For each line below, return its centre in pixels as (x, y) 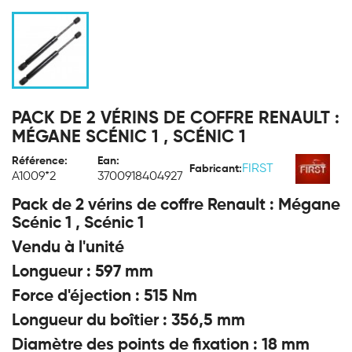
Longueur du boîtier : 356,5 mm (128, 321)
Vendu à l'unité (70, 248)
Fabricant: (216, 169)
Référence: (40, 161)
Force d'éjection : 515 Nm (104, 297)
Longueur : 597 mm (82, 272)
